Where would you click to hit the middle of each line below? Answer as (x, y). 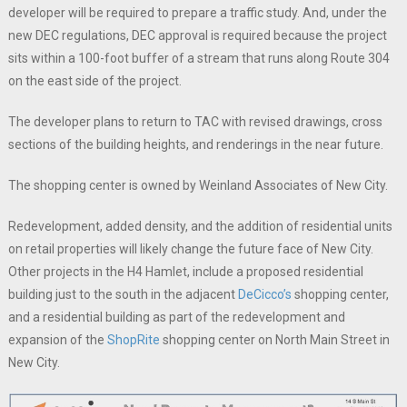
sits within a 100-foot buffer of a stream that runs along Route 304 (199, 58)
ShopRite (133, 339)
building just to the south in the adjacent (123, 294)
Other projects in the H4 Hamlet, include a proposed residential (185, 271)
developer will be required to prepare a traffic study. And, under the (197, 12)
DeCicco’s (264, 294)
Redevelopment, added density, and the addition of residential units (200, 226)
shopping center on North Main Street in (274, 339)
